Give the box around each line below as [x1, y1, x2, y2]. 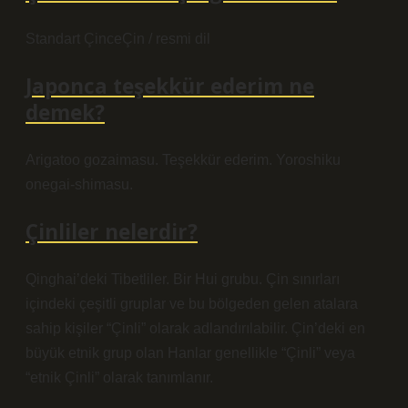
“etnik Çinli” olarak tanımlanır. [25, 370, 213, 385]
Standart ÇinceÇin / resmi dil [25, 31, 210, 46]
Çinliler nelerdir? [25, 218, 198, 246]
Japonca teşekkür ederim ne [25, 72, 314, 100]
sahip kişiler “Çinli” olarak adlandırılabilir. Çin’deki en [25, 321, 365, 336]
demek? [25, 98, 105, 127]
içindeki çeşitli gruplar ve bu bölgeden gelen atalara [25, 296, 358, 311]
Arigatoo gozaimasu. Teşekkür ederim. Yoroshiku [25, 152, 341, 168]
